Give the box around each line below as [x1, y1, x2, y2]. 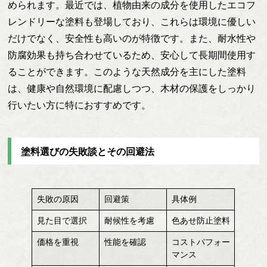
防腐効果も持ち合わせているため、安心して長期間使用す [8, 50, 256, 61]
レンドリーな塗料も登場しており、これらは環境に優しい [8, 17, 256, 27]
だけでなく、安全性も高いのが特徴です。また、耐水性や [8, 33, 256, 44]
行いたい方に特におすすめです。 [8, 100, 151, 111]
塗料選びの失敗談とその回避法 [21, 146, 155, 157]
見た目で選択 [36, 215, 87, 225]
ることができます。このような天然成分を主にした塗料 [8, 67, 247, 77]
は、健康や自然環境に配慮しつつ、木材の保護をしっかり [8, 83, 256, 94]
